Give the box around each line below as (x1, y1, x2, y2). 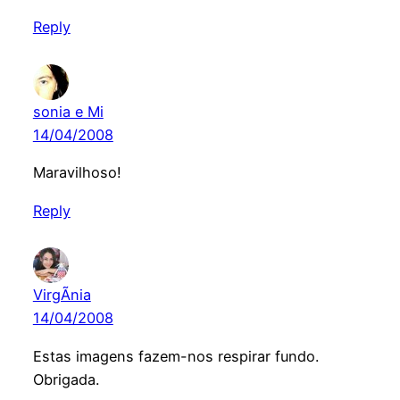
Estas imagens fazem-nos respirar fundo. (32, 346, 319, 365)
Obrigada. (32, 370, 99, 388)
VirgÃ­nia (32, 286, 91, 304)
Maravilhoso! (32, 163, 121, 182)
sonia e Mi (32, 102, 104, 121)
